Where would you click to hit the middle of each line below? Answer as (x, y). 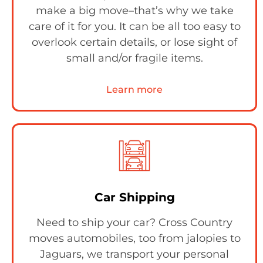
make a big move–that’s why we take (134, 11)
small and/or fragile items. (134, 58)
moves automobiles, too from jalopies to (134, 239)
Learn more (134, 90)
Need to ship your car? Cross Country (134, 223)
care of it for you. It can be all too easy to (134, 27)
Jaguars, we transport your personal (134, 254)
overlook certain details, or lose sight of (134, 43)
